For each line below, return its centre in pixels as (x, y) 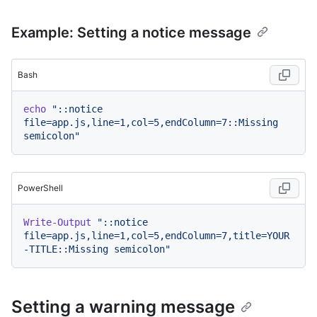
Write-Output (57, 222)
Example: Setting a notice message (131, 32)
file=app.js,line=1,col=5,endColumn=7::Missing (151, 122)
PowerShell (40, 188)
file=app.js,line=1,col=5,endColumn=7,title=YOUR (156, 235)
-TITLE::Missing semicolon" (97, 249)
